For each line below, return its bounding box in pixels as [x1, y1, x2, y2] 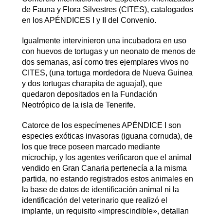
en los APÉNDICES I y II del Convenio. [21, 16, 156, 24]
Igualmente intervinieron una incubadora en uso [21, 36, 186, 45]
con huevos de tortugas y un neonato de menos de [21, 47, 196, 55]
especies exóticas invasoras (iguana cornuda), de [21, 131, 193, 140]
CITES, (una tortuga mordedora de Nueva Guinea [21, 68, 193, 77]
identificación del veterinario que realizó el [21, 196, 167, 204]
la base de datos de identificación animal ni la [21, 185, 179, 194]
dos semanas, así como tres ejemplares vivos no [21, 57, 189, 66]
